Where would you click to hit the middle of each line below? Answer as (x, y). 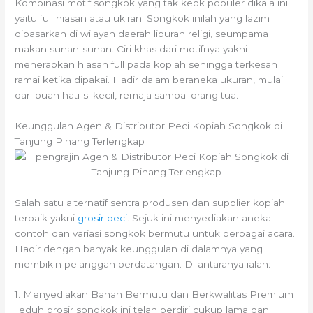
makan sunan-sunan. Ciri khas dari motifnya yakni (131, 49)
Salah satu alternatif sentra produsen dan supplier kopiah (150, 202)
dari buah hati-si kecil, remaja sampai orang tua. (127, 95)
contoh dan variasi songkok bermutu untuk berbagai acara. (155, 233)
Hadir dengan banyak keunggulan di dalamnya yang (139, 248)
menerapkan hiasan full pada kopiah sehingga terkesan (146, 64)
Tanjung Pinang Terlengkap (80, 141)
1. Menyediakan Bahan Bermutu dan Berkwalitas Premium (154, 294)
